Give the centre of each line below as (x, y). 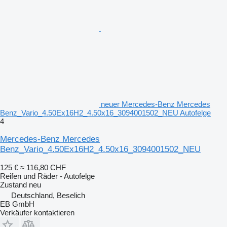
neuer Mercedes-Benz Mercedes (156, 104)
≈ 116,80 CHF (43, 167)
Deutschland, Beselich (48, 195)
